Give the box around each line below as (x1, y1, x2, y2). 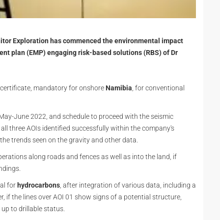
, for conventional (132, 84, 185, 92)
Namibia (106, 84, 132, 92)
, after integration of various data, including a (60, 181, 196, 189)
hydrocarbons (17, 181, 60, 189)
